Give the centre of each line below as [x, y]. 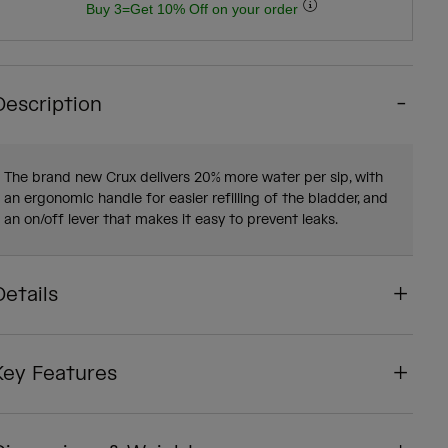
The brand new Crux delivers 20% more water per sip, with [193, 178]
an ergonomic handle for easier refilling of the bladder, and [195, 199]
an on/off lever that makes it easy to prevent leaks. [170, 220]
